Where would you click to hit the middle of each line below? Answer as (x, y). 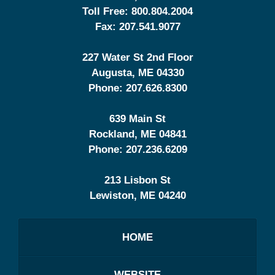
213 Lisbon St (137, 180)
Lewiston (111, 195)
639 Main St (137, 118)
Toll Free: (107, 11)
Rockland (111, 134)
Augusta (111, 72)
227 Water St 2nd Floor (137, 57)
